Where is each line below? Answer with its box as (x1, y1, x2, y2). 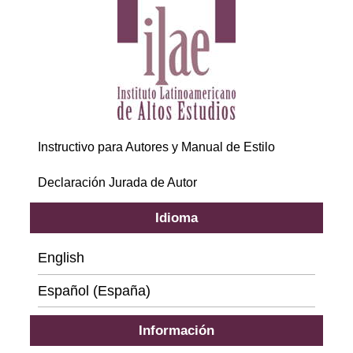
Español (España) (38, 283, 151, 299)
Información (139, 322, 214, 339)
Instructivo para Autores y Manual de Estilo (38, 140, 276, 154)
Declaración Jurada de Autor (38, 176, 198, 190)
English (38, 250, 85, 266)
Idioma (155, 210, 198, 226)
